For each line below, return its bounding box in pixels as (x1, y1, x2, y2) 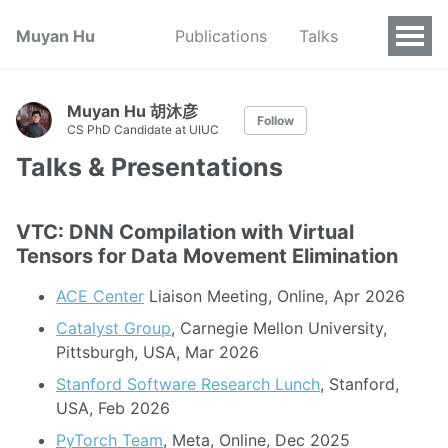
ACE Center (56, 286, 144, 306)
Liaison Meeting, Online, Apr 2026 (144, 286, 405, 306)
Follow (257, 113, 294, 128)
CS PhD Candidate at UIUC (67, 122, 219, 137)
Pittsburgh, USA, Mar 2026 (56, 342, 259, 362)
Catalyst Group (56, 318, 171, 338)
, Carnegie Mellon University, (171, 318, 387, 338)
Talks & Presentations (16, 152, 283, 182)
